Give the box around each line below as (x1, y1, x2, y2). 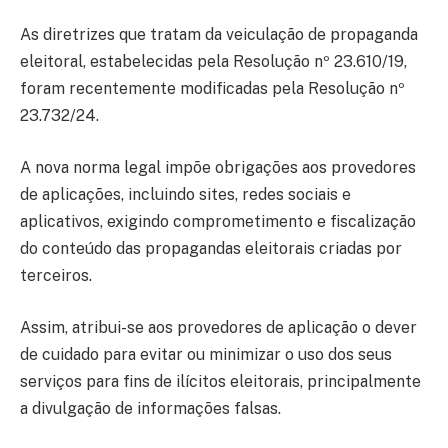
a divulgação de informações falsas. (20, 398, 281, 418)
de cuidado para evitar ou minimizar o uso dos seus (20, 344, 392, 364)
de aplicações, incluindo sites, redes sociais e (20, 184, 351, 204)
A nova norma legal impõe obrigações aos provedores (20, 157, 416, 177)
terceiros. (20, 265, 92, 285)
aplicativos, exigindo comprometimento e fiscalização (20, 211, 416, 231)
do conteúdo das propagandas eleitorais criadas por (20, 238, 402, 258)
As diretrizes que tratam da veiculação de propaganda (20, 25, 418, 45)
